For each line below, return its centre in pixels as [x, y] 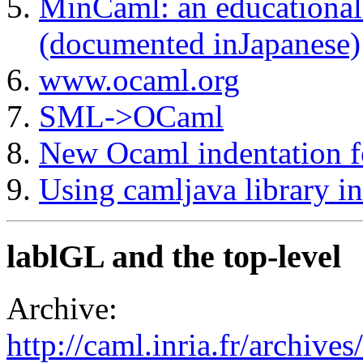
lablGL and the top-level [174, 256]
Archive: [62, 309]
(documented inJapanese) [200, 43]
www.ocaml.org [139, 80]
